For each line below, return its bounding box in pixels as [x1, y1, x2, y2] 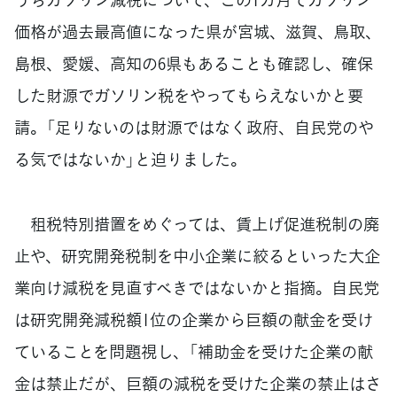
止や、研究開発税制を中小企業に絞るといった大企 [14, 244, 380, 269]
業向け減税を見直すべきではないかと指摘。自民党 [14, 276, 379, 300]
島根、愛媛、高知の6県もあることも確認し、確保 [14, 51, 373, 76]
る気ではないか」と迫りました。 [14, 147, 246, 172]
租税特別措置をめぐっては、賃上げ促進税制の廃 [14, 212, 379, 237]
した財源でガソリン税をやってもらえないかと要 [14, 83, 363, 108]
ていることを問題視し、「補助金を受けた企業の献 [14, 339, 373, 364]
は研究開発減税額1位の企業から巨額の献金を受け [14, 307, 373, 332]
